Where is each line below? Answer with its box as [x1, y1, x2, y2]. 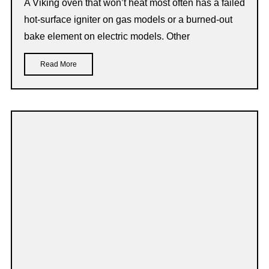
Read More [40, 59, 77, 68]
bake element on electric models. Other [24, 31, 190, 41]
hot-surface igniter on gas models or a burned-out [24, 14, 232, 25]
